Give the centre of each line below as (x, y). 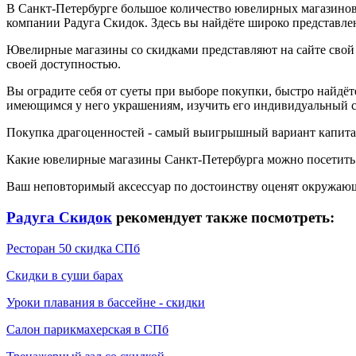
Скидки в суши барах (65, 275)
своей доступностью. (64, 64)
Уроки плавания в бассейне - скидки (106, 302)
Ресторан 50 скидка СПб (73, 248)
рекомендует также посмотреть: (223, 217)
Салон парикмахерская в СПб (87, 329)
